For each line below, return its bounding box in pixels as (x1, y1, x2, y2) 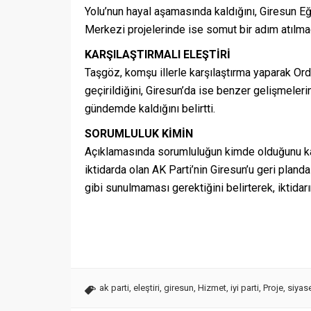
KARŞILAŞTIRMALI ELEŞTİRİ (85, 48, 230, 61)
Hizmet (198, 283, 226, 293)
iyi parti (230, 283, 259, 293)
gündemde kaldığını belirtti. (85, 102, 215, 115)
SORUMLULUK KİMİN (85, 127, 193, 140)
